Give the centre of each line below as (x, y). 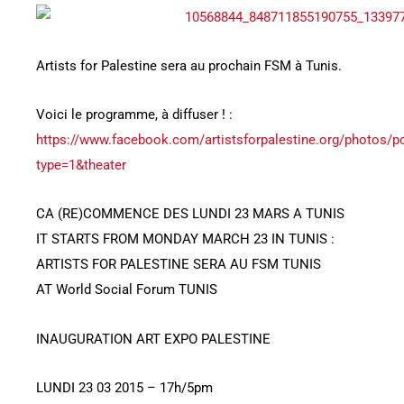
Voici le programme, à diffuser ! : (134, 115)
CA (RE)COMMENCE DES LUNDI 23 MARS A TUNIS (190, 214)
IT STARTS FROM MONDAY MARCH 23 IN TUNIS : (185, 239)
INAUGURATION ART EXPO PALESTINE (153, 339)
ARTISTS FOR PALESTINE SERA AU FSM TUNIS (179, 265)
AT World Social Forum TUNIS (127, 290)
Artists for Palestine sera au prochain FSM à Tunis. (189, 65)
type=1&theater (81, 165)
